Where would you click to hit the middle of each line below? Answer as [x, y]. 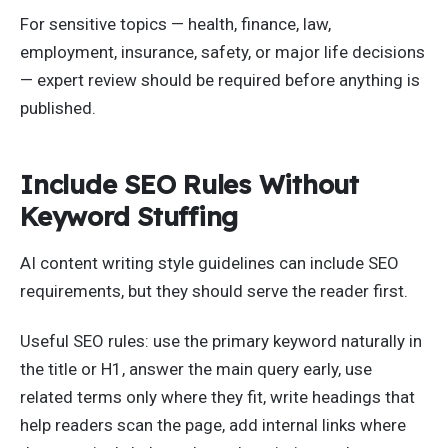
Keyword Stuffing [129, 216]
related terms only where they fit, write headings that [217, 396]
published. [58, 107]
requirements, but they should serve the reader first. [214, 291]
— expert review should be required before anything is [220, 79]
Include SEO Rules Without [189, 184]
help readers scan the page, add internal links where [213, 424]
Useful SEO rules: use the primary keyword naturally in [221, 340]
